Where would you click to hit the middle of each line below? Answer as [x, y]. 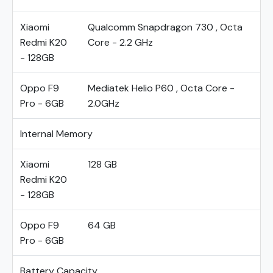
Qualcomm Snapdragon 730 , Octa [165, 27]
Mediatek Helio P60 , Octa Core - [161, 88]
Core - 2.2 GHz [120, 42]
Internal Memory [56, 134]
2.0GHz [104, 103]
